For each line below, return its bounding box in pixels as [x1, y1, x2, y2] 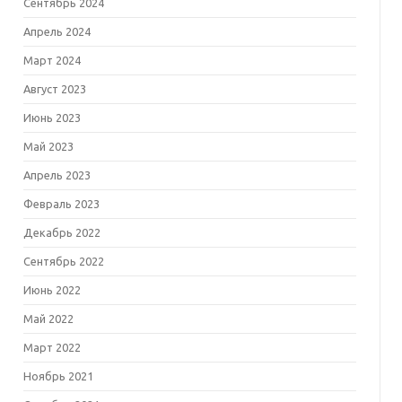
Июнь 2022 [22, 284, 81, 296]
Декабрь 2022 [22, 226, 100, 239]
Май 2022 [22, 312, 74, 325]
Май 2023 [22, 140, 74, 153]
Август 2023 [22, 83, 86, 95]
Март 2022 [22, 341, 81, 354]
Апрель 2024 [22, 25, 91, 38]
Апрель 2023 [22, 169, 91, 181]
